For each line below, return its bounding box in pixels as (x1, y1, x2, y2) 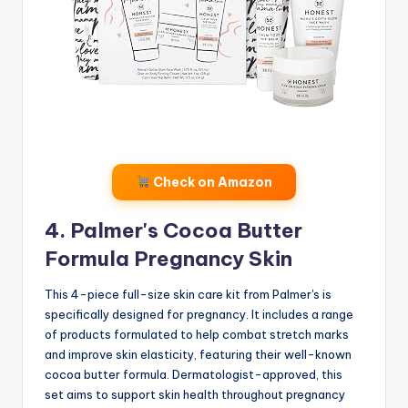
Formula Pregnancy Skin (45, 245, 292, 271)
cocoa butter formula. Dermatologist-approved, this (45, 366, 342, 382)
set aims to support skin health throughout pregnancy (45, 386, 345, 402)
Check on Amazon (149, 173, 272, 190)
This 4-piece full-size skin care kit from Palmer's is (45, 286, 331, 301)
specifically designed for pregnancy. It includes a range (45, 306, 353, 321)
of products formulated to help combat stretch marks (45, 326, 349, 342)
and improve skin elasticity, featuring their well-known (45, 346, 352, 362)
